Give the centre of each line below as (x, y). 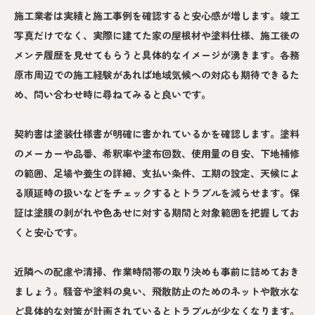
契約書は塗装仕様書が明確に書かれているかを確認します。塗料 (157, 134)
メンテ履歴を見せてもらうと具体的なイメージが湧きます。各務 (157, 55)
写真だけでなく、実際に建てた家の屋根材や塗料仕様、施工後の (157, 36)
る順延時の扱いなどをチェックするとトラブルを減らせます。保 (157, 193)
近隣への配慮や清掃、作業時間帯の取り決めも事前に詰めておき (157, 272)
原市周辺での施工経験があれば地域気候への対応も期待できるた (157, 75)
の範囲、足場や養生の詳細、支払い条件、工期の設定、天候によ (157, 173)
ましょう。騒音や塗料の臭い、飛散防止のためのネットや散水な (157, 291)
